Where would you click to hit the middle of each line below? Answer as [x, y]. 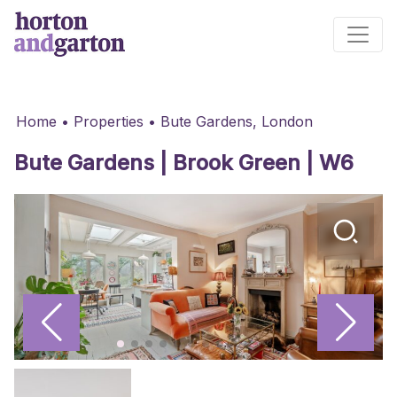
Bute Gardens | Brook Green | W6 [184, 163]
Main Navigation [67, 43]
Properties [109, 121]
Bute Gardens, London [237, 121]
